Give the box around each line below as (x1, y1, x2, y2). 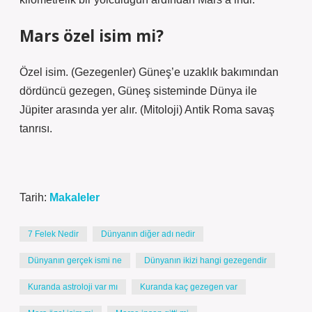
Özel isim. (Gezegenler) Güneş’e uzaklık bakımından (19, 66, 279, 78)
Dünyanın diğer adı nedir (101, 229, 195, 239)
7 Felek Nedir (28, 229, 79, 239)
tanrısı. (19, 123, 52, 134)
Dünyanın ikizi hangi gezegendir (144, 256, 267, 265)
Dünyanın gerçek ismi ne (28, 256, 122, 265)
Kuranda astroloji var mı (28, 282, 118, 292)
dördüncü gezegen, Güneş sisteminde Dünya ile (19, 85, 257, 97)
